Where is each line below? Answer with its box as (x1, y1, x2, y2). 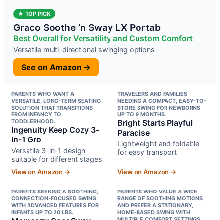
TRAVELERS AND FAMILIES (117, 90, 187, 97)
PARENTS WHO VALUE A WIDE (117, 188, 197, 195)
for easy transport (117, 147, 177, 156)
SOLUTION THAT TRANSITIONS (11, 104, 93, 111)
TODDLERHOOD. (11, 117, 55, 125)
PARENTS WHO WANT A (11, 90, 74, 97)
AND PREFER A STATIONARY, (117, 201, 193, 209)
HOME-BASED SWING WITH (117, 208, 190, 216)
